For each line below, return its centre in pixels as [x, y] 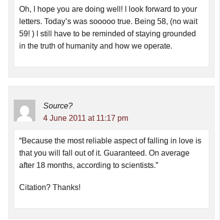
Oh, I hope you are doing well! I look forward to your [108, 9]
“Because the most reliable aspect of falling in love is [110, 141]
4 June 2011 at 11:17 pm [86, 118]
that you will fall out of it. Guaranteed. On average [104, 153]
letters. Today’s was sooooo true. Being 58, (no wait [108, 22]
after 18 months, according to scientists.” [89, 165]
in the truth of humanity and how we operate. [96, 46]
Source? [58, 106]
